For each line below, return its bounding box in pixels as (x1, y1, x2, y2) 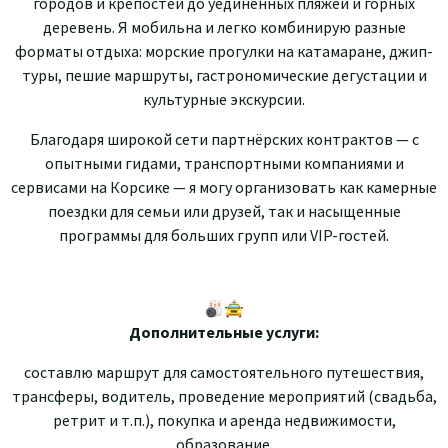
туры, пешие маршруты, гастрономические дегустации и (21, 64, 427, 85)
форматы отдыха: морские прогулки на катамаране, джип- (15, 40, 433, 61)
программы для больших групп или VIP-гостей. (59, 224, 389, 245)
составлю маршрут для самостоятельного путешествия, (24, 361, 424, 382)
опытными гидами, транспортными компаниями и (44, 152, 404, 173)
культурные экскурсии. (143, 88, 305, 109)
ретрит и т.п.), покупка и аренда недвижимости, (52, 409, 396, 430)
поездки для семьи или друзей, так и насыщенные (47, 200, 401, 221)
